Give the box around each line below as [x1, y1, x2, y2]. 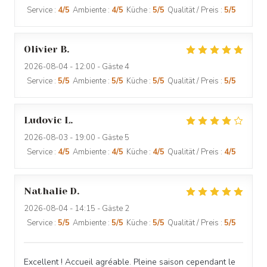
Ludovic [24, 114, 62, 126]
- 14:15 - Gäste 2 [68, 203, 129, 214]
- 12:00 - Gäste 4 [68, 61, 129, 72]
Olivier [24, 44, 58, 55]
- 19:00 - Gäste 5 [68, 132, 129, 143]
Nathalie [24, 185, 67, 197]
